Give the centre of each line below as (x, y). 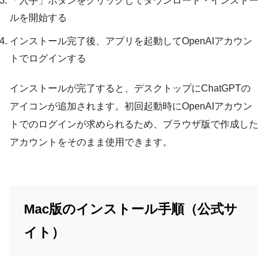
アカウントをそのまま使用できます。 (91, 142)
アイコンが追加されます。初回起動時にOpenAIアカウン (131, 106)
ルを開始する (38, 17)
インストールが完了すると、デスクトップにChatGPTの (130, 88)
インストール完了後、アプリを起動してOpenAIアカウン (131, 41)
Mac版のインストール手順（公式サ (131, 209)
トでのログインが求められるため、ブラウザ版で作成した (134, 124)
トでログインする (48, 58)
